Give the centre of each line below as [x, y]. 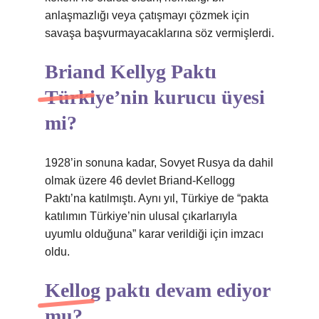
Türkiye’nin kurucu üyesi [155, 97]
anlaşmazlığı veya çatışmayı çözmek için [147, 15]
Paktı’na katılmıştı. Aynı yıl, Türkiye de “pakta [157, 198]
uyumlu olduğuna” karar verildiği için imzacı [154, 234]
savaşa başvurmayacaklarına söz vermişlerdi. [159, 33]
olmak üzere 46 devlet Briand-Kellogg [140, 181]
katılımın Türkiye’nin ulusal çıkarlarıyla [141, 216]
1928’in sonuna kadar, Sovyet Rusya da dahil [159, 163]
